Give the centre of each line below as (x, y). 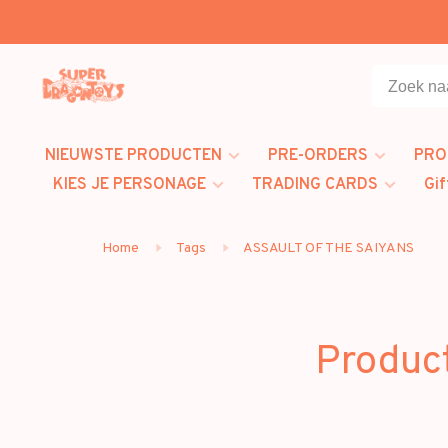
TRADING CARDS (315, 185)
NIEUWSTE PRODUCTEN (133, 156)
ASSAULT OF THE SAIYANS (328, 248)
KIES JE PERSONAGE (129, 185)
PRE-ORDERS (318, 156)
